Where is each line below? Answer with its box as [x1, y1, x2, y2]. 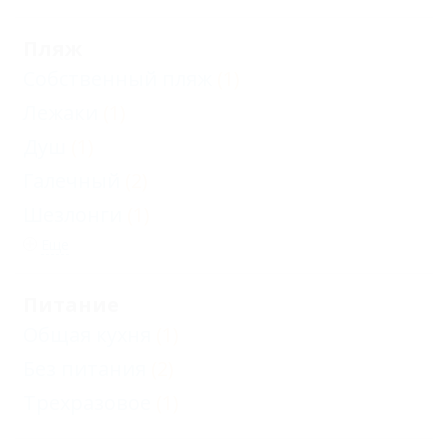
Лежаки [23, 99, 98, 126]
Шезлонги [23, 201, 122, 228]
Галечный [23, 167, 120, 194]
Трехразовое [23, 389, 151, 416]
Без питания [23, 355, 146, 382]
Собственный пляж [23, 65, 212, 92]
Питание [23, 291, 119, 318]
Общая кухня [23, 321, 151, 348]
